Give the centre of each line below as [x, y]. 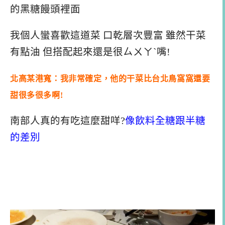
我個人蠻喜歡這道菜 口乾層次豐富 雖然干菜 [108, 36]
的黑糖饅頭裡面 [45, 10]
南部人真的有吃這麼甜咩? [68, 121]
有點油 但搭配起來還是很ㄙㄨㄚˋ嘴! [90, 52]
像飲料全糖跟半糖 [165, 121]
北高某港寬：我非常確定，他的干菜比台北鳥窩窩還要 [110, 78]
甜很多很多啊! [37, 95]
